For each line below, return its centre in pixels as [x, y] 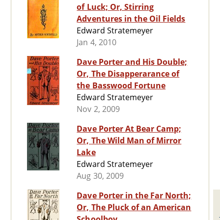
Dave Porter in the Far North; [134, 196]
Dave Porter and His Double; [132, 62]
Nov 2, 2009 [98, 109]
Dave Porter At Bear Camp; [129, 129]
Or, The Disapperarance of [128, 74]
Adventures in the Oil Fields [131, 19]
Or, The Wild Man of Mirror [129, 141]
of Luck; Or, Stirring [115, 7]
